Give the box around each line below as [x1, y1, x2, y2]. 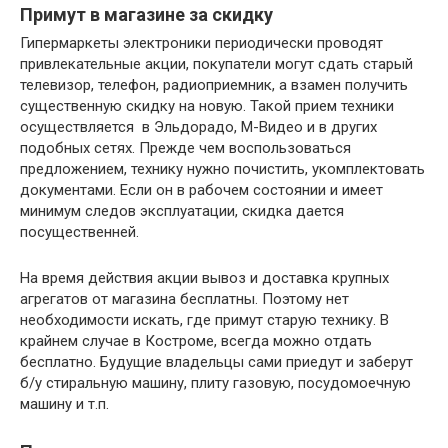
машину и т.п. [20, 395, 109, 414]
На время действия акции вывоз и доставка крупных [20, 269, 389, 288]
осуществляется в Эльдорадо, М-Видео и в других [20, 118, 377, 137]
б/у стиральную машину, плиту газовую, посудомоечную [20, 374, 411, 393]
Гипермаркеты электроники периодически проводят [20, 34, 383, 53]
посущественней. [20, 223, 139, 242]
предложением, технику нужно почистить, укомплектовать [20, 160, 425, 179]
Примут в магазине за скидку [20, 4, 273, 26]
